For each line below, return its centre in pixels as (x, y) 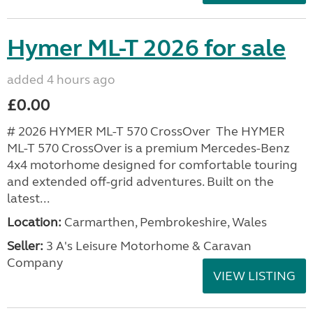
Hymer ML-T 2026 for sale (146, 48)
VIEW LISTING (254, 276)
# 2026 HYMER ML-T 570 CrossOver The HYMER (146, 131)
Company (35, 263)
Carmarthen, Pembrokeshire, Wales (164, 222)
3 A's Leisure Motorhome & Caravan (147, 246)
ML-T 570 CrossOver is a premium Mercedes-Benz (148, 148)
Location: (34, 222)
